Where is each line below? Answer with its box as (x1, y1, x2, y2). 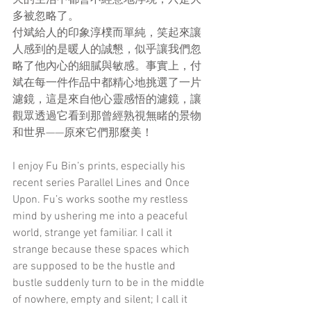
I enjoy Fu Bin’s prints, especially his (12, 159, 188, 174)
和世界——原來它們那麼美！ (12, 126, 153, 140)
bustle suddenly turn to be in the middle (12, 276, 207, 290)
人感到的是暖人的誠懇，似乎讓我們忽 (12, 42, 201, 57)
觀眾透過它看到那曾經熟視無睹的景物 (12, 109, 201, 124)
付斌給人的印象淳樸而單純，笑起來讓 (12, 26, 201, 40)
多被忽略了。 (12, 9, 79, 24)
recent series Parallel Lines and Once (12, 176, 192, 190)
